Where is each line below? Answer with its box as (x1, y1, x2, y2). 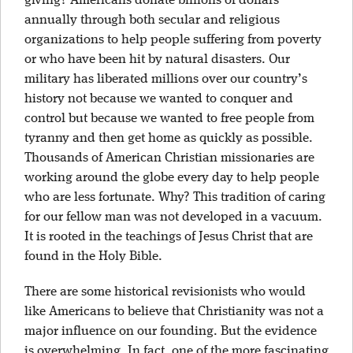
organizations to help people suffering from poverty (24, 33, 321, 46)
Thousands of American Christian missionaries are (24, 151, 314, 165)
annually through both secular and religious (24, 13, 280, 27)
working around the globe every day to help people (24, 171, 319, 184)
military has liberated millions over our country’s (24, 72, 307, 86)
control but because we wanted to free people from (24, 112, 314, 125)
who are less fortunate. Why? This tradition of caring (24, 191, 325, 204)
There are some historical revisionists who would (24, 285, 306, 299)
